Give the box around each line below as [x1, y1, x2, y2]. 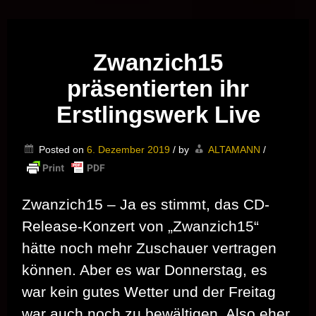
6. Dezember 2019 [87, 144, 170, 156]
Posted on [39, 144, 87, 156]
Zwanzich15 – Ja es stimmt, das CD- [22, 196, 269, 213]
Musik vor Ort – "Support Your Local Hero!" [15, 2, 301, 18]
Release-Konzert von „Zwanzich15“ [22, 218, 259, 235]
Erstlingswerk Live [56, 102, 260, 128]
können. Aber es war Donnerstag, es [22, 262, 267, 279]
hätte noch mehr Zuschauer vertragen [22, 240, 276, 257]
